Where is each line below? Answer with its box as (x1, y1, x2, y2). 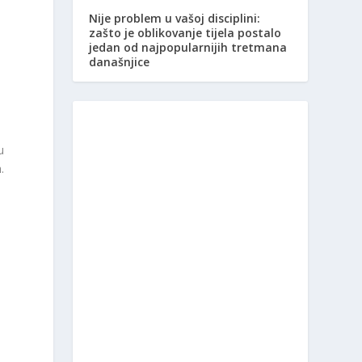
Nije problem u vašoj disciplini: (89, 11, 261, 27)
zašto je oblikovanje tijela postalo (89, 25, 282, 41)
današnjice (89, 54, 150, 70)
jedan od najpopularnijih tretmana (89, 40, 288, 56)
